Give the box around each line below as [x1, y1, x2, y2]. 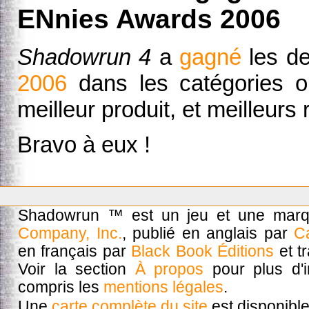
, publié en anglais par [121, 225, 295, 243]
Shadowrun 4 [17, 43, 152, 70]
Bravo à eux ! [17, 132, 150, 158]
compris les [18, 279, 103, 297]
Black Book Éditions [131, 243, 275, 261]
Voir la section [18, 261, 135, 279]
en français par [18, 243, 132, 261]
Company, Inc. [18, 225, 122, 243]
